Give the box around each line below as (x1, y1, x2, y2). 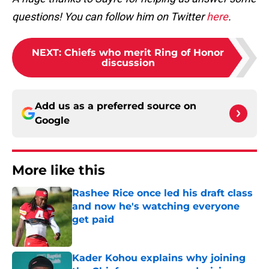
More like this (12, 162, 105, 179)
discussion (101, 57, 155, 69)
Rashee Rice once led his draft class (72, 187, 253, 199)
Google (35, 115, 70, 127)
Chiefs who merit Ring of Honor (64, 47, 224, 59)
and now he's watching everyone (72, 201, 240, 213)
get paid (72, 214, 114, 226)
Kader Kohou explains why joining (72, 252, 246, 264)
